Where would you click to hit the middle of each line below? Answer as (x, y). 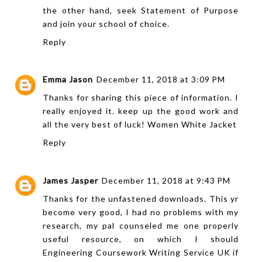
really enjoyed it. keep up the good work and (141, 111)
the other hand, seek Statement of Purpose (141, 10)
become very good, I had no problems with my (141, 212)
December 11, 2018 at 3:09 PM (161, 80)
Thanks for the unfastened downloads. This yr (141, 198)
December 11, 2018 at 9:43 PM (166, 180)
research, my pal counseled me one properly (141, 225)
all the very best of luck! (95, 125)
